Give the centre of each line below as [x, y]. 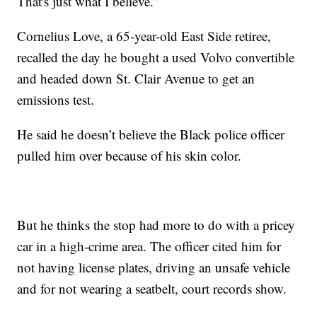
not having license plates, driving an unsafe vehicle [154, 267]
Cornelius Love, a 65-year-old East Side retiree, [144, 36]
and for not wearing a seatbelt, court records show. [152, 289]
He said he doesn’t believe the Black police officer [151, 134]
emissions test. [56, 100]
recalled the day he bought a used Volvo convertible [156, 57]
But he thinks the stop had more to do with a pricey [156, 225]
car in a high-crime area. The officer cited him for [149, 246]
